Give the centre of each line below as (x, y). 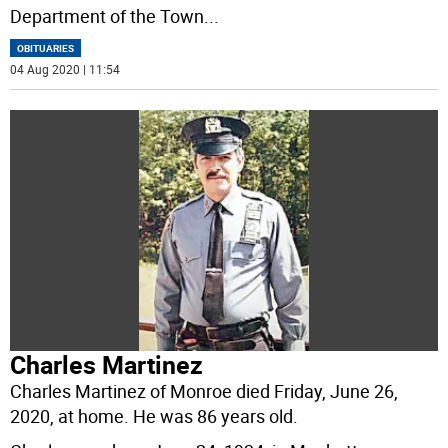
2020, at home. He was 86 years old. (154, 415)
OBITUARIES (46, 48)
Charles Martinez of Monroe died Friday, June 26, (204, 390)
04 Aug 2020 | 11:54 (65, 69)
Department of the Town (107, 16)
